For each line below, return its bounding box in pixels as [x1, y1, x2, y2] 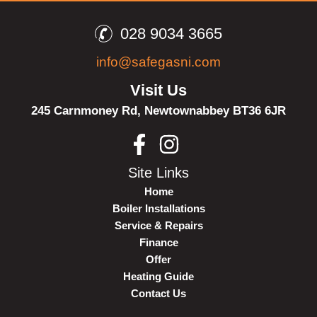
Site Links [128, 164, 189, 180]
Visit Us [130, 81, 187, 99]
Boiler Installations [112, 202, 205, 214]
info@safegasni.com [96, 54, 221, 69]
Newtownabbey [144, 103, 233, 117]
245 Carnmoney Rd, [31, 103, 144, 117]
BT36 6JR [233, 103, 286, 117]
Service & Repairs [114, 219, 203, 231]
